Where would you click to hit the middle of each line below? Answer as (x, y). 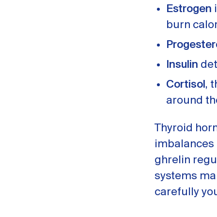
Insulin (182, 65)
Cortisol (186, 85)
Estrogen (189, 9)
